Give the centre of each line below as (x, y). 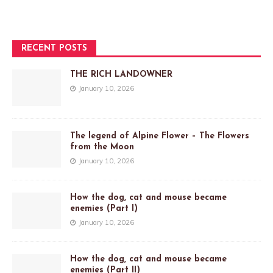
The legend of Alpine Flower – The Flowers (160, 136)
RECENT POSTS (54, 49)
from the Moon (102, 147)
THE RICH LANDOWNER (121, 75)
